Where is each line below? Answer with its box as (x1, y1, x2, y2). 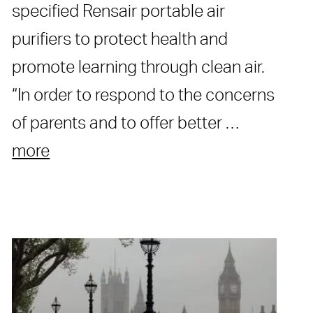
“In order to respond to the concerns (12, 87, 275, 105)
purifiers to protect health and (12, 31, 228, 49)
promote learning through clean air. (12, 59, 265, 77)
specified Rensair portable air (12, 3, 226, 21)
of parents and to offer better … (12, 115, 240, 133)
